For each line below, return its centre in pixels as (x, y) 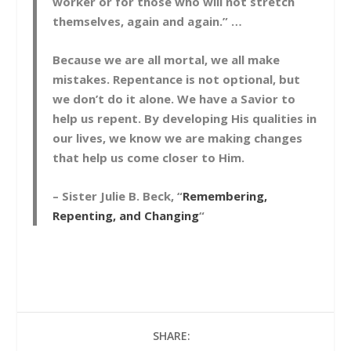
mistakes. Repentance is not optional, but (177, 80)
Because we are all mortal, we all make (166, 60)
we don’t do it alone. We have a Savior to (174, 99)
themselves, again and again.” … (148, 22)
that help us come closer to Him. (149, 158)
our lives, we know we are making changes (178, 138)
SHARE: (172, 336)
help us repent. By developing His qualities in (185, 119)
